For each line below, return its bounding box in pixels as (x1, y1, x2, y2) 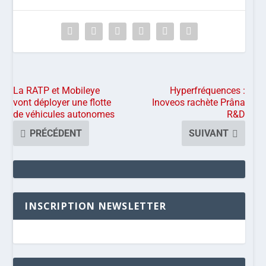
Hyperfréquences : (170, 85, 246, 97)
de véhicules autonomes (13, 109, 115, 121)
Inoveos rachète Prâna (152, 97, 246, 109)
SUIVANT (189, 128, 229, 140)
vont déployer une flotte (13, 97, 112, 109)
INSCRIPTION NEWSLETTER (25, 199, 166, 213)
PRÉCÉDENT (30, 128, 83, 140)
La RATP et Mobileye (13, 85, 100, 97)
